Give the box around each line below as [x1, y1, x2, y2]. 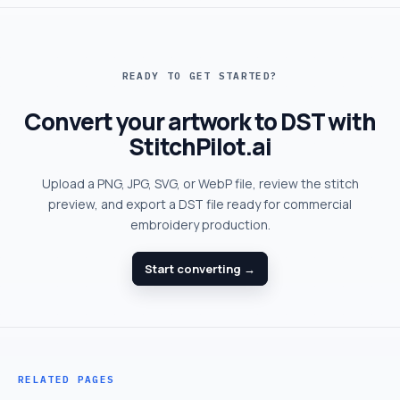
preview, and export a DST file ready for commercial [48, 195, 352, 212]
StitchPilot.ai [128, 129, 272, 162]
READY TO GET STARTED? [121, 69, 279, 82]
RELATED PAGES [18, 372, 115, 386]
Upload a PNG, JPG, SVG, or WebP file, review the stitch [41, 174, 359, 192]
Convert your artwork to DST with [24, 104, 376, 137]
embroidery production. [129, 215, 271, 233]
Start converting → [145, 260, 255, 277]
